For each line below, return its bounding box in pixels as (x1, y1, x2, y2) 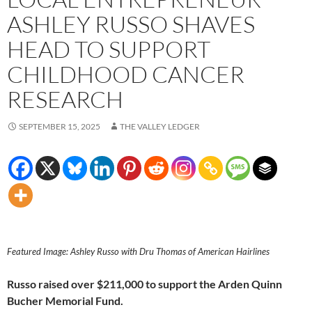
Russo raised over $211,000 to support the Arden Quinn (7, 277, 282, 291)
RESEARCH (7, 85, 123, 114)
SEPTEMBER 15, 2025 (19, 121, 100, 132)
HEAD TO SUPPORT (7, 35, 210, 64)
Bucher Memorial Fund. (7, 294, 123, 308)
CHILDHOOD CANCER (7, 60, 244, 89)
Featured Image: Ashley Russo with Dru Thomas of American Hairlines (7, 246, 270, 258)
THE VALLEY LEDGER (120, 121, 200, 132)
